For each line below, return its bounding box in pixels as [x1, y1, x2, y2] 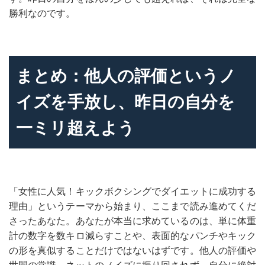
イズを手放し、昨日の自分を [16, 93, 235, 111]
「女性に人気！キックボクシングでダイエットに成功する [9, 186, 256, 196]
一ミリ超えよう [16, 119, 135, 137]
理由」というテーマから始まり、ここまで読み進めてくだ [9, 201, 256, 211]
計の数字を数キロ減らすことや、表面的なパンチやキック [9, 231, 256, 241]
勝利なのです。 [9, 8, 75, 18]
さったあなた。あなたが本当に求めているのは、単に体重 [9, 216, 256, 226]
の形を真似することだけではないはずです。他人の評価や [9, 245, 256, 256]
